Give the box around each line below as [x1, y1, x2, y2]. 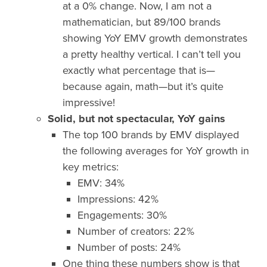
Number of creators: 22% [77, 224, 194, 238]
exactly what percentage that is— [63, 63, 215, 77]
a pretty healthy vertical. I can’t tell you [63, 47, 241, 61]
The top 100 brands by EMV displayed [63, 128, 239, 141]
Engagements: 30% [77, 208, 167, 222]
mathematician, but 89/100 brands [63, 15, 221, 29]
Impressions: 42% [77, 192, 159, 206]
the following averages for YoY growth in [63, 144, 249, 157]
